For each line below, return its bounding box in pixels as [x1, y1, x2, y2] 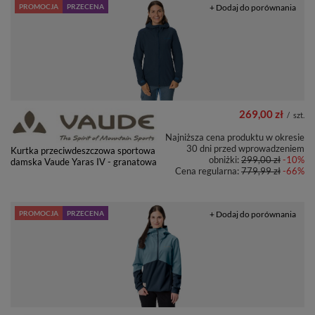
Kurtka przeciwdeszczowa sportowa [11, 144, 155, 156]
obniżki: [209, 153, 241, 165]
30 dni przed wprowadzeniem [186, 142, 304, 154]
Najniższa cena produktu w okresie [165, 131, 304, 143]
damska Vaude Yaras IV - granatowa [11, 155, 157, 167]
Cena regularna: [175, 165, 241, 176]
